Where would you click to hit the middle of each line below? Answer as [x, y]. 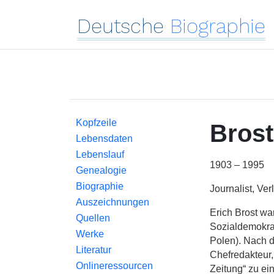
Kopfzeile [96, 123]
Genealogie [101, 170]
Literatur [94, 250]
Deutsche [120, 26]
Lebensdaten [104, 139]
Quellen [93, 218]
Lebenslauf [100, 154]
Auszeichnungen [113, 202]
